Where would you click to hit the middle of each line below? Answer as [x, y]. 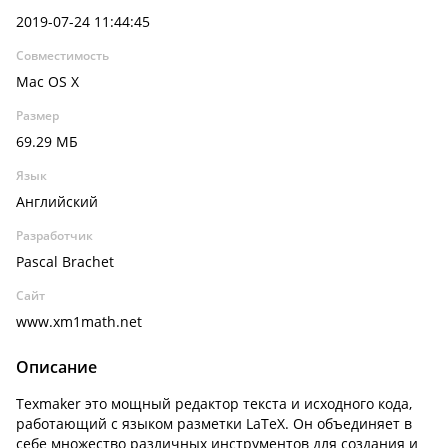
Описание [56, 367]
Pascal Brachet [65, 261]
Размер [37, 115]
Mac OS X [47, 81]
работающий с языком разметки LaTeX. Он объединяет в [214, 423]
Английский [57, 201]
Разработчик [54, 235]
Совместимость [62, 55]
